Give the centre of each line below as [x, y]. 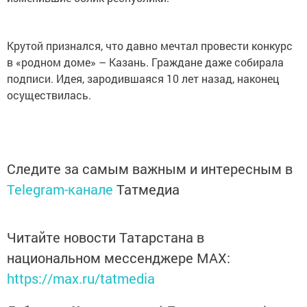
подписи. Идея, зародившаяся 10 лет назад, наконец [143, 78]
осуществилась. [49, 95]
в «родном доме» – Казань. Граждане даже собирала [145, 62]
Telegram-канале [60, 189]
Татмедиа [148, 189]
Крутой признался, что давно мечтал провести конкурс [150, 45]
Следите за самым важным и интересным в [150, 168]
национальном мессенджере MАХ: [119, 257]
